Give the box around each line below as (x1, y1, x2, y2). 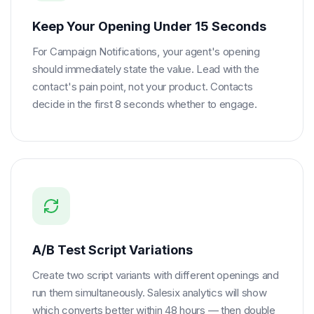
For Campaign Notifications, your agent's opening (32, 45, 260, 58)
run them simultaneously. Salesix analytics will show (32, 286, 267, 299)
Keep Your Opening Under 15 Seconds (32, 19, 266, 34)
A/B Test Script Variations (32, 243, 193, 257)
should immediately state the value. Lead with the (32, 62, 259, 76)
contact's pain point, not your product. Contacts (32, 80, 253, 93)
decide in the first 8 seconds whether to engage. (32, 97, 257, 111)
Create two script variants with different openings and (32, 268, 279, 282)
